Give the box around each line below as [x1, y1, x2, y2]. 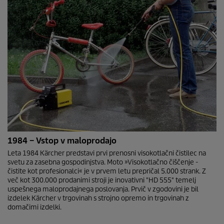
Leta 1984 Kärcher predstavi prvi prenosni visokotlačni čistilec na [7, 149, 206, 157]
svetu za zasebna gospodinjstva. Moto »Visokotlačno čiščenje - [7, 158, 198, 166]
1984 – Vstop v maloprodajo [7, 135, 116, 146]
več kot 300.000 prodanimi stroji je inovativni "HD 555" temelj [7, 176, 196, 184]
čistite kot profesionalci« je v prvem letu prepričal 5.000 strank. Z [7, 167, 206, 175]
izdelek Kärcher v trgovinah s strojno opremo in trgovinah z [7, 194, 189, 202]
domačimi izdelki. [7, 203, 61, 211]
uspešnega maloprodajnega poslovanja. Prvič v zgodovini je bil [7, 185, 198, 193]
